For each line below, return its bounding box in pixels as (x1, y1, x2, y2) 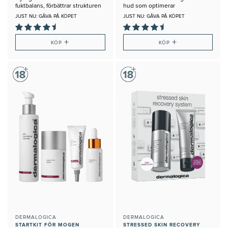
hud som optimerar (123, 3, 175, 10)
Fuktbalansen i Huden (123, 11, 184, 17)
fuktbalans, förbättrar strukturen (15, 3, 101, 10)
